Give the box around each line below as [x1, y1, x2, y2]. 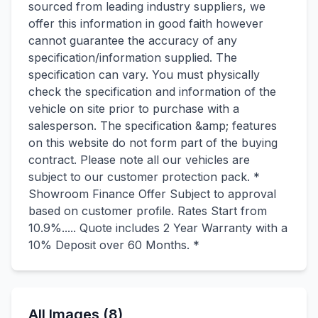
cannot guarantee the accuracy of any [28, 33, 237, 48]
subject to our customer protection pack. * [28, 170, 260, 184]
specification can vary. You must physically [28, 67, 260, 82]
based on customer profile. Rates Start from [28, 204, 267, 218]
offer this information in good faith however [28, 16, 263, 31]
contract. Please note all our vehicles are [28, 153, 250, 167]
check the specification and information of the [28, 84, 276, 99]
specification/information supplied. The [28, 50, 237, 65]
